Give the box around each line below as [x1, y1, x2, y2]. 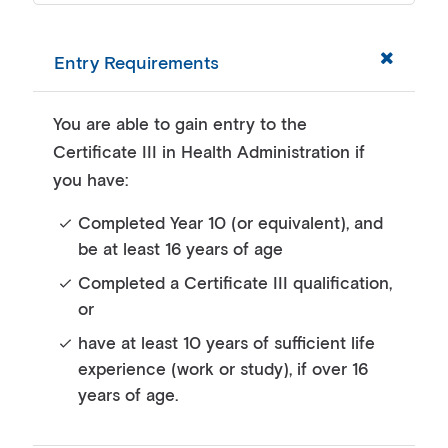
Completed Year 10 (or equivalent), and [78, 213, 383, 236]
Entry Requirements [54, 52, 219, 76]
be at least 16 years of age [78, 239, 283, 262]
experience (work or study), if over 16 [78, 359, 368, 382]
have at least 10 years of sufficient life [78, 333, 375, 356]
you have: [53, 170, 128, 193]
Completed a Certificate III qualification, [78, 273, 392, 296]
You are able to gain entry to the [53, 114, 307, 137]
